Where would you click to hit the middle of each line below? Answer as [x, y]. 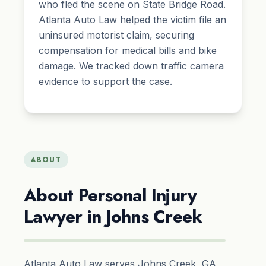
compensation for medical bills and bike [128, 51]
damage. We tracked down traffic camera [131, 66]
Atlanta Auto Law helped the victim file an [132, 20]
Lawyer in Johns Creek [113, 217]
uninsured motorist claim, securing [116, 35]
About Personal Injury [110, 195]
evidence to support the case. [105, 82]
